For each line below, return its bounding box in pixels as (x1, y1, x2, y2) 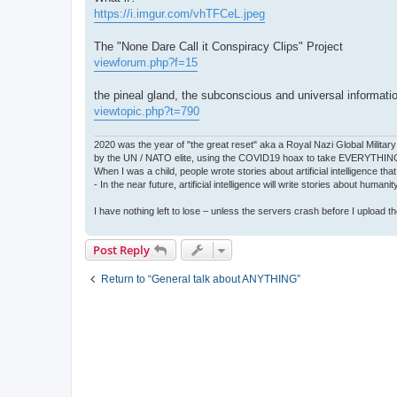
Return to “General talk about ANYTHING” (101, 273, 300, 286)
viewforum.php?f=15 (94, 55, 198, 69)
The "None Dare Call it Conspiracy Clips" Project (94, 39, 343, 53)
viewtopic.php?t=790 (94, 104, 199, 118)
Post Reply (93, 242, 150, 259)
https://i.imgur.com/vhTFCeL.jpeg (94, 6, 265, 20)
